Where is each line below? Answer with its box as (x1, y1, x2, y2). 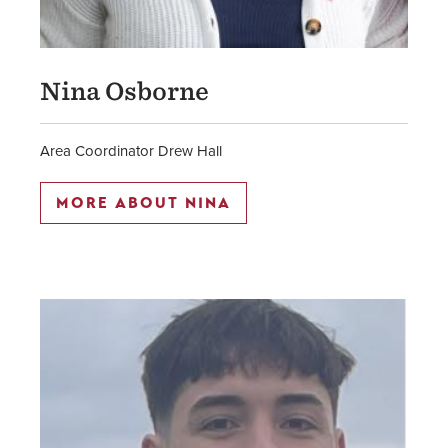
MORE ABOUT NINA (56, 194, 231, 212)
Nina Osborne (40, 77, 209, 106)
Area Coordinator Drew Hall (40, 140, 222, 162)
